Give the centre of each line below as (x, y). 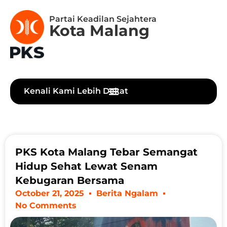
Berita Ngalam (127, 194)
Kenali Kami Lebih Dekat (76, 91)
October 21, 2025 (50, 194)
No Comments (46, 206)
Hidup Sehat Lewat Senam (86, 166)
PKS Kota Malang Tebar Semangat (106, 152)
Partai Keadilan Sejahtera (103, 19)
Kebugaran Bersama (70, 181)
